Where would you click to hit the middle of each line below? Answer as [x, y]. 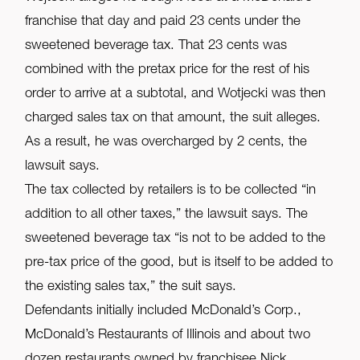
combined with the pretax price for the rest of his [168, 71]
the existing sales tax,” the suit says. [131, 288]
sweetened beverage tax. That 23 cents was [156, 47]
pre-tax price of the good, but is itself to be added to [179, 264]
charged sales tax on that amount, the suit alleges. [173, 119]
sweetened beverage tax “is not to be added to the [176, 239]
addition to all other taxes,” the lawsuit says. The [167, 215]
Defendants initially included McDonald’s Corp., [164, 312]
